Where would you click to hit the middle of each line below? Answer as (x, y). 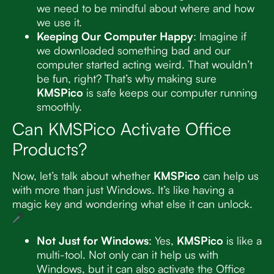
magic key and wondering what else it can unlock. (132, 203)
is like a (243, 241)
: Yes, (163, 241)
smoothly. (59, 106)
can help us (229, 175)
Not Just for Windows (93, 241)
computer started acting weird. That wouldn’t (145, 64)
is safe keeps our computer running (170, 92)
